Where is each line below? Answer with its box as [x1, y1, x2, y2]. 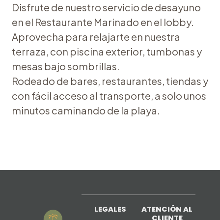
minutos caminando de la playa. [11, 104, 160, 116]
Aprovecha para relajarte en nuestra [11, 30, 180, 43]
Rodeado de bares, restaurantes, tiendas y [11, 74, 208, 87]
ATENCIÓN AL [141, 204, 192, 215]
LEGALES [94, 204, 126, 215]
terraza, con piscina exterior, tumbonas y [11, 45, 202, 57]
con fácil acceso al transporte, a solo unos [11, 89, 206, 102]
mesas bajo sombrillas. [11, 59, 120, 72]
